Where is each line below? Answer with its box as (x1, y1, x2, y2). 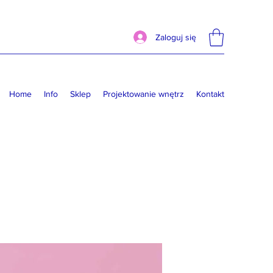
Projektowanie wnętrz (103, 88, 184, 99)
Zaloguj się (155, 32, 196, 42)
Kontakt (196, 88, 224, 99)
